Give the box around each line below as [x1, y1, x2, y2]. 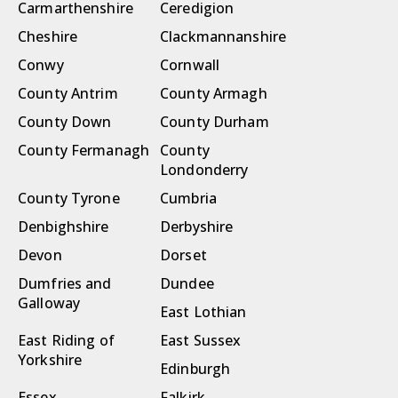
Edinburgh [160, 359, 231, 379]
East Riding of [18, 330, 115, 351]
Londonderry [160, 160, 249, 180]
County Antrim [18, 84, 118, 104]
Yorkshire [18, 350, 83, 370]
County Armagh [160, 84, 267, 104]
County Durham [160, 112, 269, 132]
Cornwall [160, 55, 220, 76]
